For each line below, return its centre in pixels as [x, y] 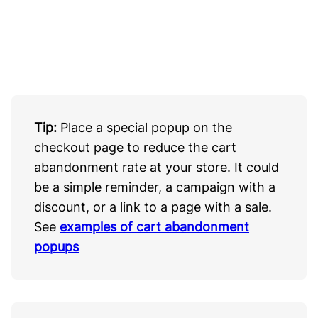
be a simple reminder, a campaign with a [155, 187]
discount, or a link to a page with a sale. [153, 207]
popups [56, 246]
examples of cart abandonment [154, 226]
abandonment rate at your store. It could [157, 167]
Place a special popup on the [146, 127]
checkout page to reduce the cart [135, 147]
